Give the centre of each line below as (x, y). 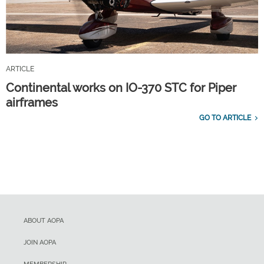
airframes (32, 102)
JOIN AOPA (40, 242)
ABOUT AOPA (44, 220)
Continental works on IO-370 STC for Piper (121, 88)
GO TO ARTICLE (225, 118)
